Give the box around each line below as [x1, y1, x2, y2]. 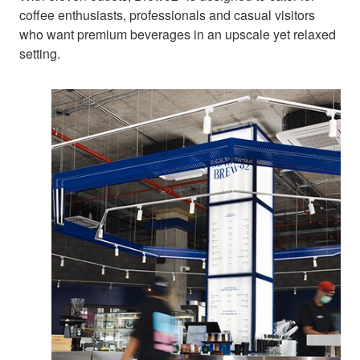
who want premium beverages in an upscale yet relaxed [19, 24, 336, 43]
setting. [19, 43, 60, 63]
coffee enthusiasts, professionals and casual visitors [19, 5, 315, 24]
